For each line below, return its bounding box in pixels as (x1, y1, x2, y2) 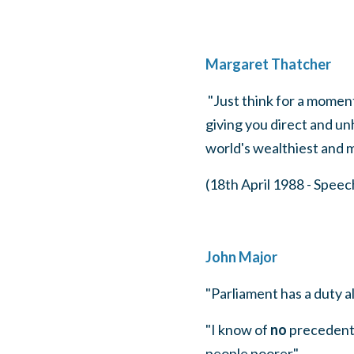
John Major (205, 248, 277, 265)
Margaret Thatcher (205, 55, 331, 73)
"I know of (205, 321, 270, 338)
